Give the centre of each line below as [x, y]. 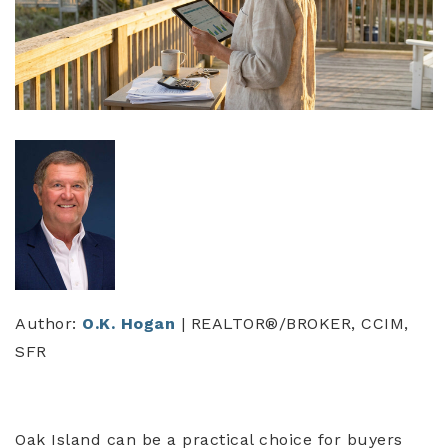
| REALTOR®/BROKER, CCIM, [292, 324]
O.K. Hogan [128, 324]
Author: [48, 324]
